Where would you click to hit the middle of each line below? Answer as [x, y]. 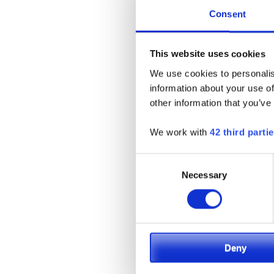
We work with [180, 132]
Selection [154, 175]
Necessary [204, 175]
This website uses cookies [207, 54]
